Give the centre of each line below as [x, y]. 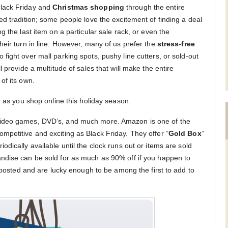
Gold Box [185, 133]
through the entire [154, 7]
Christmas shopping [88, 7]
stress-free [176, 44]
